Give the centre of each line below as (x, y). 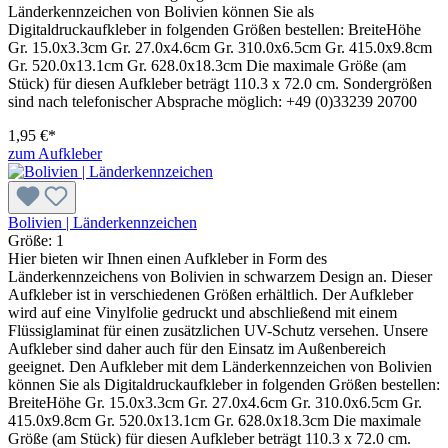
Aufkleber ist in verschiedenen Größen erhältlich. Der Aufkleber (210, 294)
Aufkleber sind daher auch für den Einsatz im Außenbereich (197, 348)
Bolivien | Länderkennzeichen (102, 222)
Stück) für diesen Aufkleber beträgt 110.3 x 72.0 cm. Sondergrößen (220, 83)
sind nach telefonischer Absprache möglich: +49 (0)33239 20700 (212, 101)
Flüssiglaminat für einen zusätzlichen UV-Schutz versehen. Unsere (218, 330)
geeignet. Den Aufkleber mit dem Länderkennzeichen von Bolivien (220, 366)
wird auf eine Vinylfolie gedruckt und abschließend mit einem (202, 312)
